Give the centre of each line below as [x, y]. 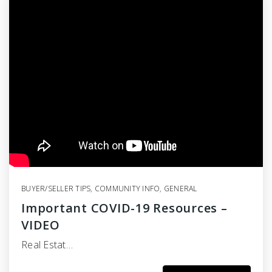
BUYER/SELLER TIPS [56, 189]
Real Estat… [47, 245]
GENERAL [180, 189]
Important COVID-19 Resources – [124, 208]
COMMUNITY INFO [127, 189]
